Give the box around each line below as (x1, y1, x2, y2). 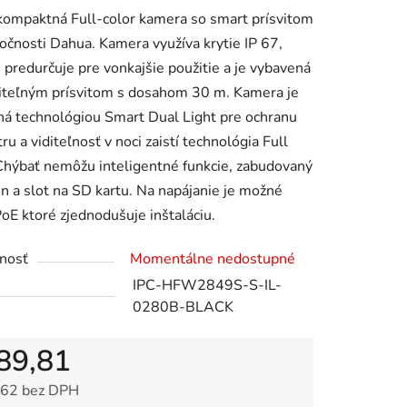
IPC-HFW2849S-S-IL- (133, 275, 282, 296)
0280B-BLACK (133, 297, 233, 318)
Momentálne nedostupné (130, 249, 295, 270)
